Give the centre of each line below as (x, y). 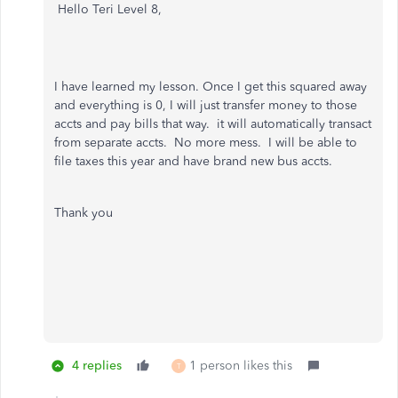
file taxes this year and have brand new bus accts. (193, 161)
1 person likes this (241, 366)
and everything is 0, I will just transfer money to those (206, 105)
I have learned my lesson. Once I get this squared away (211, 87)
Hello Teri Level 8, (108, 9)
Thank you (84, 213)
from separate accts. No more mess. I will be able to (206, 143)
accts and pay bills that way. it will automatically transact (213, 124)
